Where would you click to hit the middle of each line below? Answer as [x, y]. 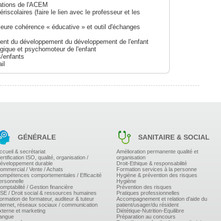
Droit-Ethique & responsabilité [152, 163]
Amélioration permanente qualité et [157, 151]
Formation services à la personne [157, 169]
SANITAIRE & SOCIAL [173, 137]
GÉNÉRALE [36, 137]
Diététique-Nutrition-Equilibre [150, 210]
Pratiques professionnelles [148, 193]
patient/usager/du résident [147, 204]
